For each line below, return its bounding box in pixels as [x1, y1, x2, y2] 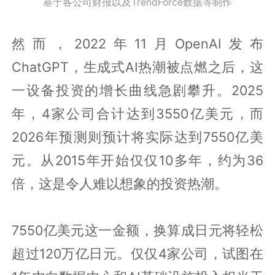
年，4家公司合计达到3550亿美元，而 [12, 105, 263, 122]
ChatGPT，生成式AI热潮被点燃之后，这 [12, 58, 263, 75]
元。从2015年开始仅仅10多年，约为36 [12, 152, 263, 168]
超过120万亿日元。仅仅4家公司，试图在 [12, 245, 263, 261]
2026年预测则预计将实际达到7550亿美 [12, 128, 263, 145]
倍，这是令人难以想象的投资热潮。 [12, 175, 228, 192]
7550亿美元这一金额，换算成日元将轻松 [12, 222, 263, 238]
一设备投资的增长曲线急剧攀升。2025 [12, 82, 263, 98]
